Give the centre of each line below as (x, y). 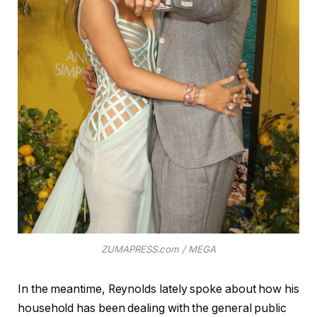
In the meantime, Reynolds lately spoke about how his (158, 289)
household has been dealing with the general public (152, 308)
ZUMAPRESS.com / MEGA (158, 249)
